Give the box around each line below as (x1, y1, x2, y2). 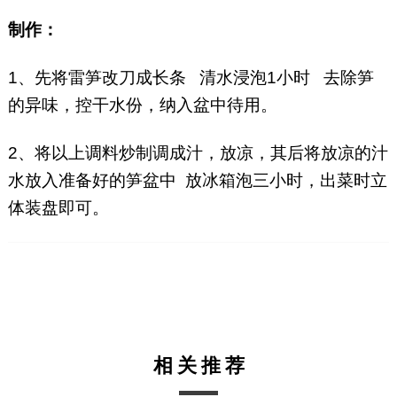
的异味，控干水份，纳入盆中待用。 (7, 96, 277, 115)
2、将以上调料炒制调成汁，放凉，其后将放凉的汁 (7, 144, 388, 163)
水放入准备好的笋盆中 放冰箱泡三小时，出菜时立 (7, 171, 387, 191)
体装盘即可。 (7, 198, 109, 218)
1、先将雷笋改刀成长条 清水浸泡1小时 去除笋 (7, 68, 374, 88)
